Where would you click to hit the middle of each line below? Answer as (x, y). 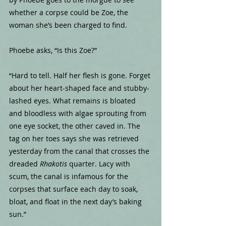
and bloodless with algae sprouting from (79, 114)
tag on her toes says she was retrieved (75, 139)
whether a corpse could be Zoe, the (70, 13)
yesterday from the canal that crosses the (80, 151)
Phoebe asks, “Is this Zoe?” (53, 50)
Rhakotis (53, 164)
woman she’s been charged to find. (68, 25)
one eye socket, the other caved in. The (76, 126)
